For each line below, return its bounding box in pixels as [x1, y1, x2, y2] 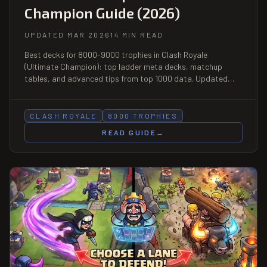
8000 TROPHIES [107, 111, 178, 120]
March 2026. [24, 85, 69, 95]
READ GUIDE [102, 128, 157, 136]
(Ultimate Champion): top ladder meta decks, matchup [24, 61, 222, 72]
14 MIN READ [110, 30, 164, 39]
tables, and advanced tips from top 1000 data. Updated [24, 73, 228, 83]
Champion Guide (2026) [24, 4, 180, 21]
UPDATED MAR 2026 [24, 30, 111, 39]
